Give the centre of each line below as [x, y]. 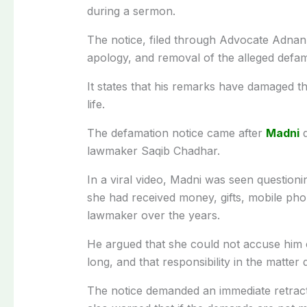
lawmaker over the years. [153, 215]
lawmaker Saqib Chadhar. [153, 150]
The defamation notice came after [176, 133]
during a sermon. [131, 11]
